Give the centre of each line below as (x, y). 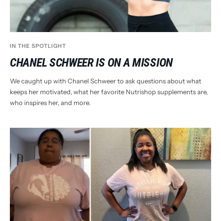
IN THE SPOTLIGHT (38, 46)
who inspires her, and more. (50, 102)
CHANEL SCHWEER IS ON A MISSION (91, 62)
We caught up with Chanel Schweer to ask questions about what (106, 81)
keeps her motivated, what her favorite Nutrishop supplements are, (109, 92)
